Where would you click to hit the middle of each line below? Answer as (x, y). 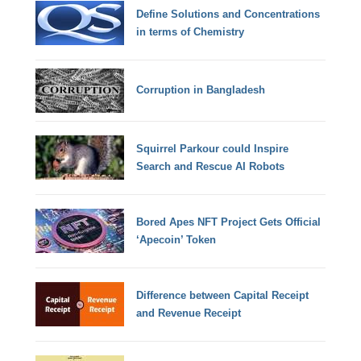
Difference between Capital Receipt (223, 295)
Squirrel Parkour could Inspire (213, 148)
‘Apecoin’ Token (176, 239)
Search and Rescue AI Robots (211, 166)
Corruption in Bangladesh (201, 90)
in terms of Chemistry (191, 31)
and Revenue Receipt (189, 313)
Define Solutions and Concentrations (228, 14)
